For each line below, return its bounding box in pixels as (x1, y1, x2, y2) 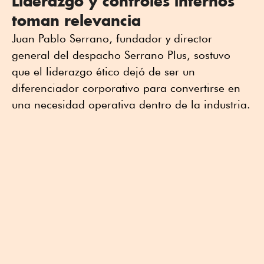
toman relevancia (12, 11, 141, 30)
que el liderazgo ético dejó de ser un (12, 65, 195, 78)
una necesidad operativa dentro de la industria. (12, 98, 250, 111)
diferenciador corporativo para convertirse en (12, 81, 240, 95)
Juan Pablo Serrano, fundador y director (12, 32, 212, 45)
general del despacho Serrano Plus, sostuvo (12, 48, 230, 62)
